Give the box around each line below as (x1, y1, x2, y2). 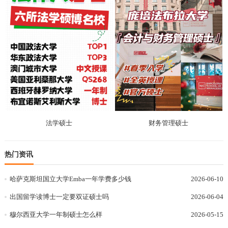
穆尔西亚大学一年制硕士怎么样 (9, 210, 102, 218)
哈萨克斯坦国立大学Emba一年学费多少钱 (9, 175, 131, 183)
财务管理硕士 (149, 119, 189, 127)
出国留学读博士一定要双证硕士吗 (9, 192, 109, 201)
